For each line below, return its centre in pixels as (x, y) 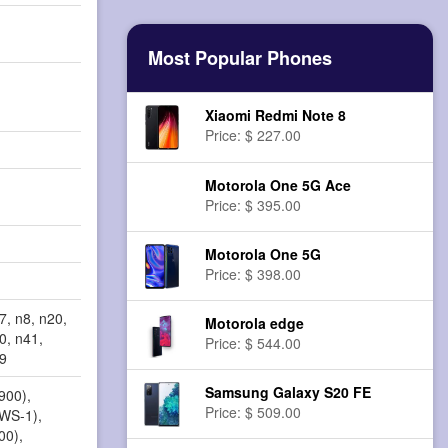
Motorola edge (255, 323)
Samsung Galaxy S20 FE (288, 392)
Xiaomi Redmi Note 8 (276, 115)
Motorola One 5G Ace (278, 185)
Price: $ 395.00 (253, 205)
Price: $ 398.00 (253, 274)
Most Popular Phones (240, 58)
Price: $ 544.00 (253, 343)
